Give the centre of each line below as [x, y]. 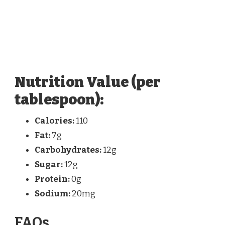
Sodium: [52, 194]
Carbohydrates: [68, 150]
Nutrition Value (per [88, 82]
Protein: [52, 179]
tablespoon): [59, 100]
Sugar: [49, 165]
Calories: [54, 121]
